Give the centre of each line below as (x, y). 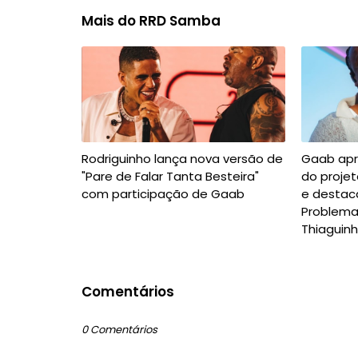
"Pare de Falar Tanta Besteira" (170, 176)
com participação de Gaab (163, 194)
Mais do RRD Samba (151, 21)
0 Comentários (119, 330)
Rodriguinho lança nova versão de (182, 159)
